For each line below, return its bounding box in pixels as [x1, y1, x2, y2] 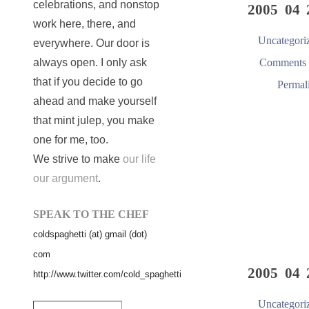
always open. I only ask [33, 56, 147, 68]
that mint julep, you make [33, 114, 154, 126]
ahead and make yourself [33, 94, 157, 107]
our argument [33, 172, 98, 184]
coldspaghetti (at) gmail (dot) [33, 228, 147, 239]
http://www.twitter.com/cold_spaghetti [33, 268, 181, 279]
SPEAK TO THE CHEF [33, 208, 149, 220]
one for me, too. [33, 133, 108, 146]
